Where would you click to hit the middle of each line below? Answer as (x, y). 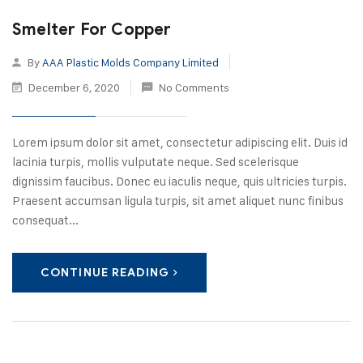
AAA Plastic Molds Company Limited (130, 62)
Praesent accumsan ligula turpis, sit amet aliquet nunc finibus (178, 201)
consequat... (45, 220)
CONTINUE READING (105, 273)
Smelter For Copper (92, 30)
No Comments (194, 87)
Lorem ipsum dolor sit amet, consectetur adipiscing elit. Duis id (180, 142)
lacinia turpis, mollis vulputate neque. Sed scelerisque (156, 162)
